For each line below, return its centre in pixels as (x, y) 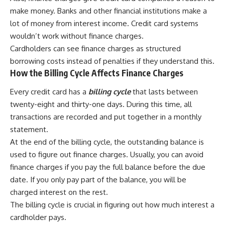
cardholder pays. (38, 217)
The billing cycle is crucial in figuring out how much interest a (112, 205)
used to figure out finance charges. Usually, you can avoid (107, 155)
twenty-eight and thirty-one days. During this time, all (101, 104)
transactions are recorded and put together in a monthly (106, 117)
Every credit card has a (49, 92)
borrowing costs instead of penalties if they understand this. (112, 61)
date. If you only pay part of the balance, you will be (98, 180)
